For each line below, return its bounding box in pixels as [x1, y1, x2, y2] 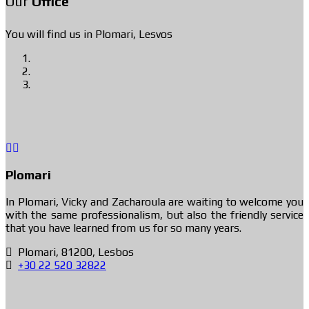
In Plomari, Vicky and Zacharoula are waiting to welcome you [6, 195, 303, 209]
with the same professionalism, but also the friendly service [6, 208, 303, 222]
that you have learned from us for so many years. [6, 221, 241, 235]
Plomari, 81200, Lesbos [18, 246, 134, 259]
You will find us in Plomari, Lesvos [6, 27, 172, 41]
